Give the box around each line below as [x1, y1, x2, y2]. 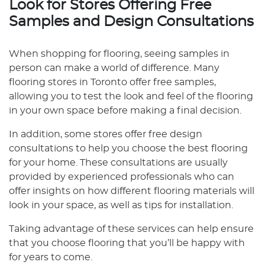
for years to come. [9, 253, 92, 262]
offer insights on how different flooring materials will [9, 186, 254, 196]
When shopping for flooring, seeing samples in [9, 49, 230, 59]
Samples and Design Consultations [9, 15, 254, 29]
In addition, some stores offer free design [9, 130, 202, 139]
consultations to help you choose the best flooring [9, 144, 248, 153]
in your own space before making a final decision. [9, 106, 241, 115]
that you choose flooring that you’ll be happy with [9, 238, 245, 248]
